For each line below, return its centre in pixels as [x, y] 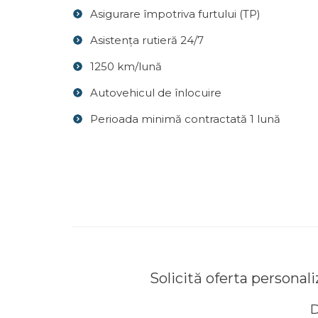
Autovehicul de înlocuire [156, 93]
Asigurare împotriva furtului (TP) [175, 14]
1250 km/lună [126, 66]
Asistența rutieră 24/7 [147, 40]
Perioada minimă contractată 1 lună [185, 119]
